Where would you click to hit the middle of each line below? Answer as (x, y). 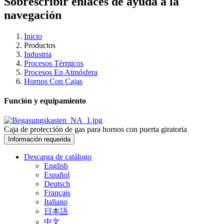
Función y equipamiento (45, 101)
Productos (40, 45)
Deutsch (57, 184)
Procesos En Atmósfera (61, 72)
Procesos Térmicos (54, 63)
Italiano (56, 202)
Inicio (33, 36)
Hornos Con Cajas (53, 81)
